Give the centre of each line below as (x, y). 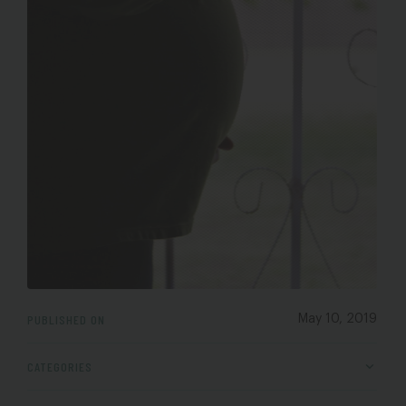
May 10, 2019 (338, 319)
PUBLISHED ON (66, 319)
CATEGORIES (60, 366)
